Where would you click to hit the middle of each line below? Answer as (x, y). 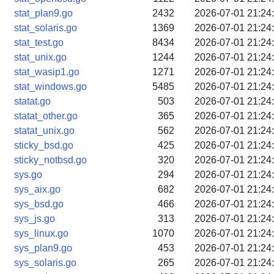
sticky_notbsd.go (50, 160)
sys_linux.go (41, 233)
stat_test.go (39, 43)
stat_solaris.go (46, 28)
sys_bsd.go (39, 204)
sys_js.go (35, 219)
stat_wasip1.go (47, 72)
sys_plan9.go (43, 248)
